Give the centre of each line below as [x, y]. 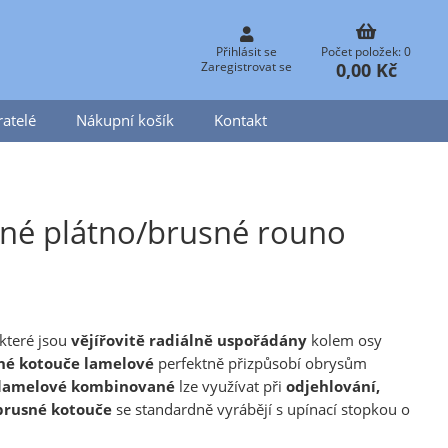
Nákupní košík [124, 120]
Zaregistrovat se [246, 66]
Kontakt [240, 120]
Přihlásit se [246, 51]
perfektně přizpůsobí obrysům [260, 363]
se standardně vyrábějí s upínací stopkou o [263, 409]
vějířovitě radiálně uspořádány [189, 340]
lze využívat [219, 386]
